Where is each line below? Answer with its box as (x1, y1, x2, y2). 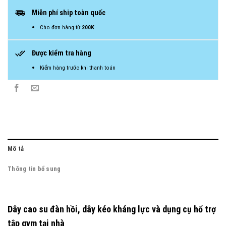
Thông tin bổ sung (8, 165, 61, 173)
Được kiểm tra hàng (31, 48, 91, 58)
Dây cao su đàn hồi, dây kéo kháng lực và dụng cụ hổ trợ (8, 204, 216, 215)
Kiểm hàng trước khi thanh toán (40, 64, 116, 72)
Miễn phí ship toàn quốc (31, 8, 105, 17)
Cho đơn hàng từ (40, 23, 81, 31)
